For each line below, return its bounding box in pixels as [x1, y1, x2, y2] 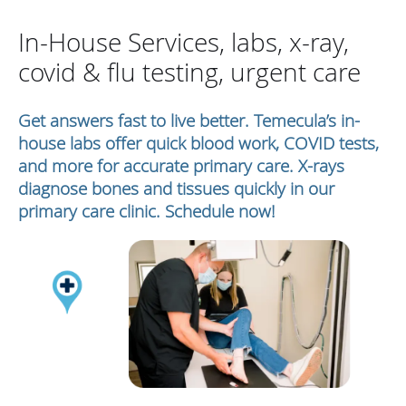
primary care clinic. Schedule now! [18, 198, 275, 222]
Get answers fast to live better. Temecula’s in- [18, 108, 360, 131]
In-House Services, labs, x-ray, [18, 24, 349, 59]
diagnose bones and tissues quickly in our [18, 176, 334, 199]
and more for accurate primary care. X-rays [18, 153, 344, 177]
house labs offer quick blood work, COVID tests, [18, 130, 379, 154]
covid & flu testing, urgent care [18, 54, 361, 89]
